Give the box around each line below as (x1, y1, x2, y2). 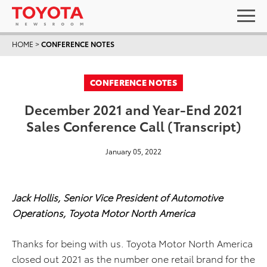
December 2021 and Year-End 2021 (24, 100, 243, 118)
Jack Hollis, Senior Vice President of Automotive (12, 190, 223, 204)
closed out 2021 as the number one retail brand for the (12, 252, 255, 265)
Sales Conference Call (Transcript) (26, 116, 241, 135)
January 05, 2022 (105, 146, 162, 156)
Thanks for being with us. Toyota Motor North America (12, 236, 253, 250)
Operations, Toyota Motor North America (12, 206, 195, 219)
